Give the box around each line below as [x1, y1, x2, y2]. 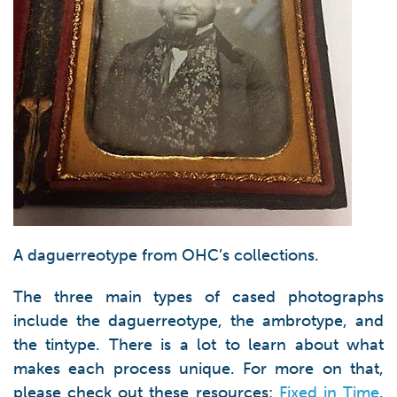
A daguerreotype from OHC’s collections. [13, 245, 319, 265]
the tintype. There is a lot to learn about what [13, 335, 384, 354]
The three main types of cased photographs [13, 287, 384, 307]
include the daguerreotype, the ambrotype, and [13, 311, 384, 331]
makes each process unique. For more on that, [13, 359, 384, 378]
